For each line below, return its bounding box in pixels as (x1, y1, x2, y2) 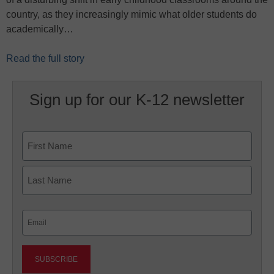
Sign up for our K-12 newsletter (29, 91, 245, 109)
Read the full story (6, 53, 84, 64)
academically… (6, 24, 73, 34)
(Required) (23, 227, 60, 236)
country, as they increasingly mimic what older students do (6, 9, 257, 20)
